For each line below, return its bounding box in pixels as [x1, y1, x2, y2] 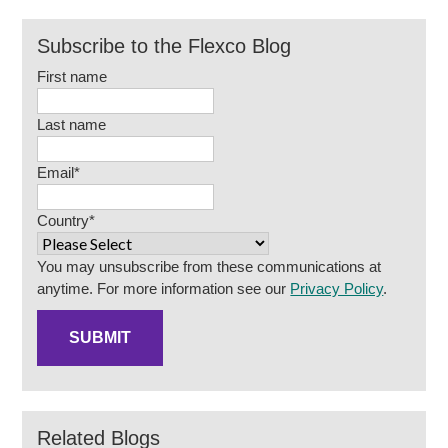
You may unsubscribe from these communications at [37, 258, 382, 275]
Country [37, 212, 90, 229]
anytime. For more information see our [37, 280, 291, 297]
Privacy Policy [290, 280, 384, 297]
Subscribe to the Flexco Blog [37, 35, 292, 57]
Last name [37, 116, 107, 133]
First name [37, 68, 108, 85]
